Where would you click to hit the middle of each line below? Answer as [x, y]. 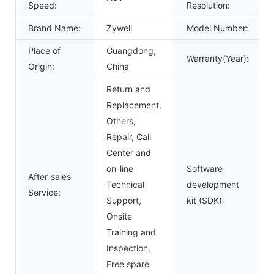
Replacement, [134, 105]
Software [205, 168]
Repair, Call [129, 136]
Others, [121, 120]
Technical [125, 184]
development [213, 184]
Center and [129, 152]
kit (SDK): [206, 200]
